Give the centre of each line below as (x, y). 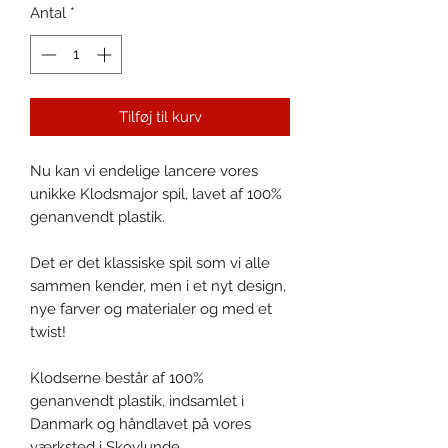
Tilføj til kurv (160, 116)
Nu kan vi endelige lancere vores (144, 170)
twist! (50, 331)
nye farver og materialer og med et (151, 308)
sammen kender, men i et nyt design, (158, 285)
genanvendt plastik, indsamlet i (137, 400)
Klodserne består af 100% (117, 377)
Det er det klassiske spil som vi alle (150, 262)
